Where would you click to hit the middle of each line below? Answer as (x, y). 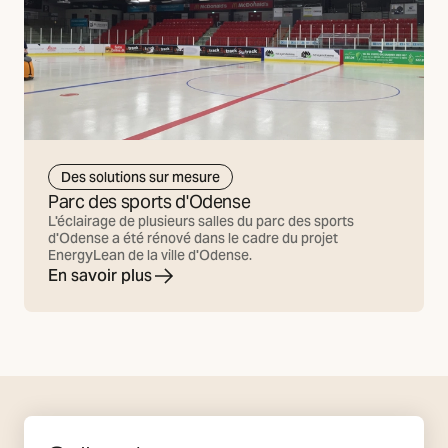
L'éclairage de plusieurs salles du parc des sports (201, 220)
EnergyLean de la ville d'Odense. (150, 254)
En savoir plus (100, 275)
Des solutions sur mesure (140, 177)
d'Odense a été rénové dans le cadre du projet (193, 237)
